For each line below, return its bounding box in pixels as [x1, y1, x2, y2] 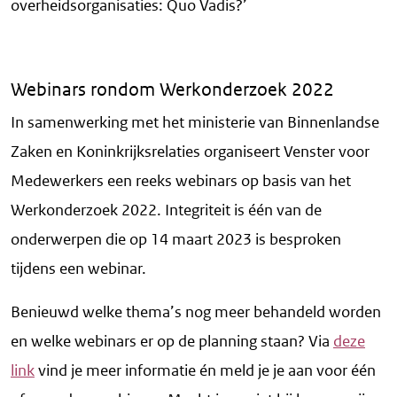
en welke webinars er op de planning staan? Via [11, 331, 333, 352]
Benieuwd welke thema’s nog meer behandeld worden [11, 302, 381, 323]
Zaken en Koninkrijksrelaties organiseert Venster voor [11, 142, 370, 162]
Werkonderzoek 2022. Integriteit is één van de [11, 200, 322, 221]
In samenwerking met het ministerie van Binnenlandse [11, 113, 379, 133]
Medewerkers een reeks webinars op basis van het [11, 171, 351, 191]
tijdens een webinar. [11, 259, 146, 279]
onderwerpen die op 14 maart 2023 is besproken [11, 230, 341, 250]
